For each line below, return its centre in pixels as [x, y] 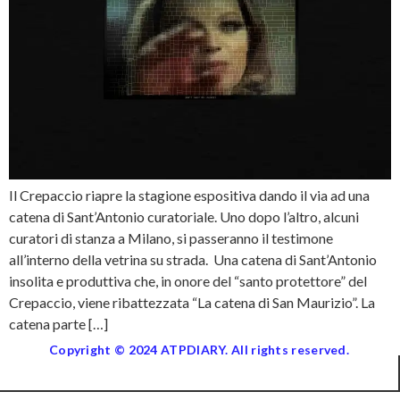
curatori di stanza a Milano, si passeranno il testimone [171, 238]
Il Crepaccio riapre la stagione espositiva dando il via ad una [189, 195]
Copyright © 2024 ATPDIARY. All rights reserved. [199, 350]
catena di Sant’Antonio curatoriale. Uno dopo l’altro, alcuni [184, 217]
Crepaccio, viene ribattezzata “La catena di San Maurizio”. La [192, 302]
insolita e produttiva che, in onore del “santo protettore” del [188, 281]
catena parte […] [58, 324]
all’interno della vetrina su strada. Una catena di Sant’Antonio [193, 259]
